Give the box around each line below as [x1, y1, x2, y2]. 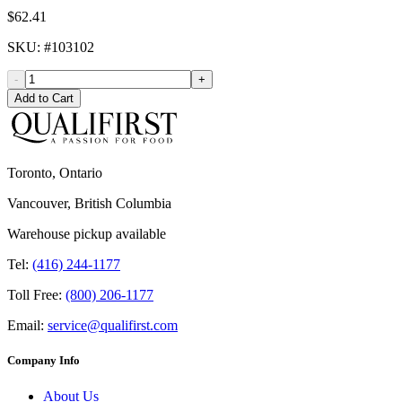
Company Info [7, 354, 80, 368]
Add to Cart [14, 92, 74, 106]
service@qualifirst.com [48, 318, 178, 334]
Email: [7, 318, 44, 334]
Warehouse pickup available [7, 226, 166, 242]
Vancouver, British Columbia [7, 196, 171, 212]
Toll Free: [7, 287, 62, 303]
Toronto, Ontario [7, 165, 102, 181]
